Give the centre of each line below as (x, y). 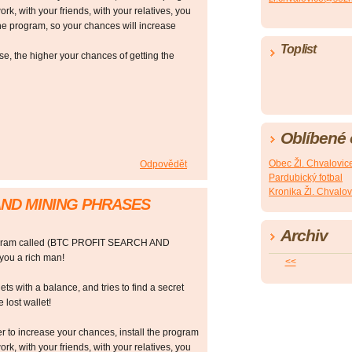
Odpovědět (163, 165)
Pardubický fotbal (306, 178)
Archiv (304, 236)
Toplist (299, 49)
